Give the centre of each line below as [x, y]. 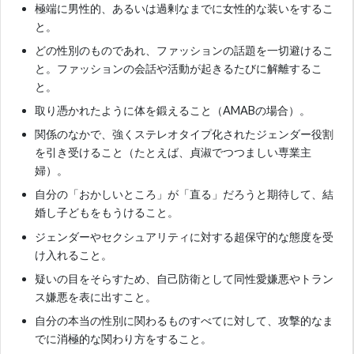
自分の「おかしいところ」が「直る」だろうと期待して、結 [185, 194]
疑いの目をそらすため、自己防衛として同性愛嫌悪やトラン [185, 278]
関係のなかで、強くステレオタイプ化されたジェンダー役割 [185, 134]
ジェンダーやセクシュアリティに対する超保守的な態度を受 [185, 236]
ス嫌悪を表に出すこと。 [96, 296]
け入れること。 [74, 254]
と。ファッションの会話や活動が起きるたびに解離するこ [179, 68]
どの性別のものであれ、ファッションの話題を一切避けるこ [185, 50]
